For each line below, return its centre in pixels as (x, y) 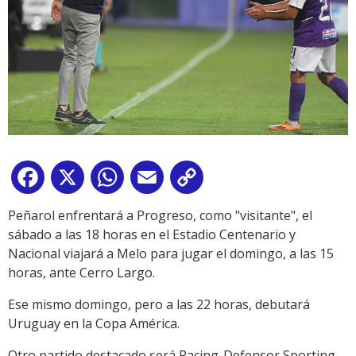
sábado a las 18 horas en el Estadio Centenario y (152, 235)
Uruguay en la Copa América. (94, 324)
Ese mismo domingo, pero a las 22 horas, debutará (159, 305)
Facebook (76, 181)
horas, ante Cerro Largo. (81, 273)
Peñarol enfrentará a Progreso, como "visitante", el (160, 216)
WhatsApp (158, 181)
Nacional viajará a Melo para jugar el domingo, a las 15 (171, 254)
